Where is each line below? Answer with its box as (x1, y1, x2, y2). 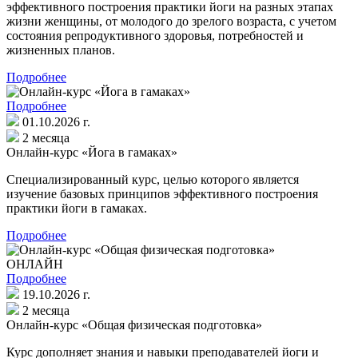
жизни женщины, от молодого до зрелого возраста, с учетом (6, 14, 336, 28)
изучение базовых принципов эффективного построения (6, 186, 318, 201)
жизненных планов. (6, 42, 118, 57)
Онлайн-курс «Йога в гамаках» (6, 145, 177, 159)
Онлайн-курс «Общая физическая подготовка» (6, 317, 262, 332)
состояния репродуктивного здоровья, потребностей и (6, 28, 304, 42)
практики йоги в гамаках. (6, 201, 147, 215)
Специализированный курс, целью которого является (6, 172, 299, 186)
